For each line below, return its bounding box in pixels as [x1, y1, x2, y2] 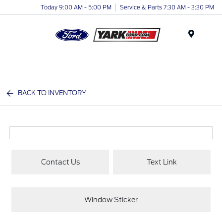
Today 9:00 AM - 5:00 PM [41, 3, 111, 11]
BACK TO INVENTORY [18, 89, 87, 97]
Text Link [146, 158, 177, 166]
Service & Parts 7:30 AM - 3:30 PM [120, 3, 214, 11]
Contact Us [41, 158, 80, 166]
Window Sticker [84, 195, 138, 204]
